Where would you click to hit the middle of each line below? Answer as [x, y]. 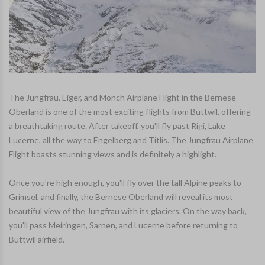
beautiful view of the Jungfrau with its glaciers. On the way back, [128, 211]
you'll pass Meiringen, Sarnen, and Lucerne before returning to [123, 225]
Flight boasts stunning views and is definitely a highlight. [113, 154]
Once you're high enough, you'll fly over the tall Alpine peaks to [125, 183]
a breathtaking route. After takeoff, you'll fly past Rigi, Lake [117, 126]
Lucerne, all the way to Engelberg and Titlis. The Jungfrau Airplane [131, 140]
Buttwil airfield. [37, 240]
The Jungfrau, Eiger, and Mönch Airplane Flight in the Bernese [122, 98]
